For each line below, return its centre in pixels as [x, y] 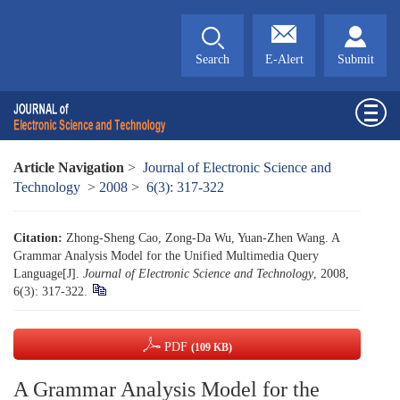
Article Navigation [69, 167]
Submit [355, 59]
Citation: [38, 238]
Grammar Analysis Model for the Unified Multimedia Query [166, 256]
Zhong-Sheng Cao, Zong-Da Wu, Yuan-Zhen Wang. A [203, 238]
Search [212, 59]
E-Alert [284, 59]
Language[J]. [48, 274]
